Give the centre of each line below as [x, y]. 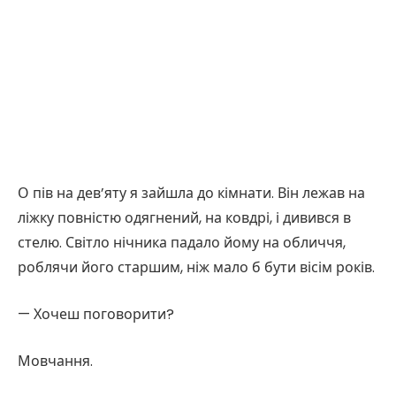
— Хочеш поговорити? [96, 314]
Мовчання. [55, 361]
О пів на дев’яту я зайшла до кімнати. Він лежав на [191, 194]
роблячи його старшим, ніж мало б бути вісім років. [196, 268]
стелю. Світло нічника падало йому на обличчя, [182, 243]
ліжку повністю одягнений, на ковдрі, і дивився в [184, 218]
